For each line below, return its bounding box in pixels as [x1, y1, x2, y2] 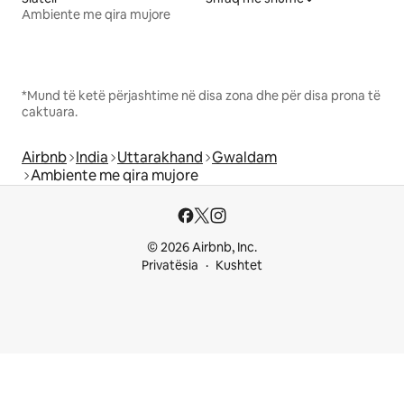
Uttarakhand [117, 148, 203, 168]
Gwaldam [212, 148, 277, 168]
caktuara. [22, 104, 78, 121]
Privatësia [142, 257, 198, 274]
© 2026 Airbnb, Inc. [147, 239, 257, 256]
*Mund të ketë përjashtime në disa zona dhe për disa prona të [22, 87, 381, 105]
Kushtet [216, 257, 262, 274]
